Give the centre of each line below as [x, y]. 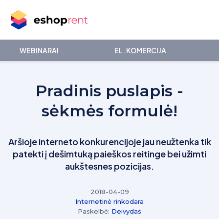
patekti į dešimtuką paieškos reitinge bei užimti [109, 154]
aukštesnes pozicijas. [109, 166]
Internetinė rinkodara [109, 201]
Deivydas [126, 211]
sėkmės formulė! [109, 111]
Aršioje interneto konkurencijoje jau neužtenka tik [109, 142]
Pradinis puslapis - [109, 91]
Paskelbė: [95, 211]
